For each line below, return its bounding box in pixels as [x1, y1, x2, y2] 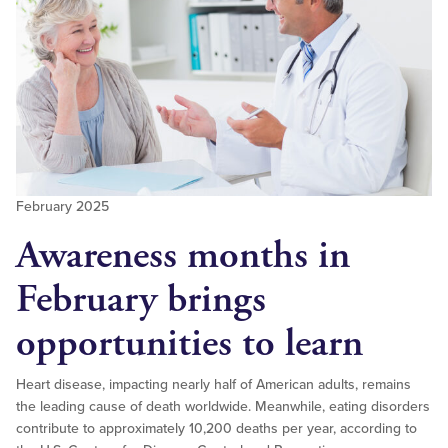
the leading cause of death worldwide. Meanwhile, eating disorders [16, 398, 430, 416]
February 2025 [16, 198, 109, 216]
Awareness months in [16, 230, 350, 282]
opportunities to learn [16, 318, 363, 370]
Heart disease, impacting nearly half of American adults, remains [16, 376, 411, 394]
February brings [16, 274, 266, 326]
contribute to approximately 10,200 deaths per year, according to [16, 420, 417, 438]
